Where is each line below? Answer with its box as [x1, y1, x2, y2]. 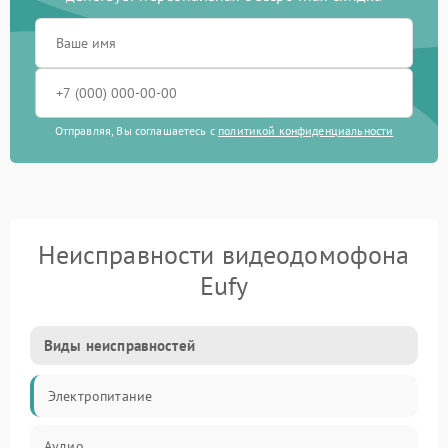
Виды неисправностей [44, 336, 195, 355]
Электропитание [48, 387, 153, 405]
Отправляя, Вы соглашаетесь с [54, 123, 219, 138]
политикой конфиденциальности [218, 123, 394, 138]
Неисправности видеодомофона [38, 238, 410, 271]
